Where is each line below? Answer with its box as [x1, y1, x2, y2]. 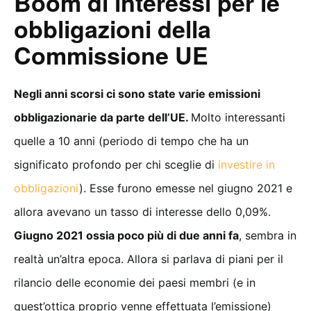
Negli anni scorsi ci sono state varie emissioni [14, 87, 260, 101]
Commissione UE [14, 38, 208, 72]
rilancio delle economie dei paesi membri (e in [14, 276, 255, 290]
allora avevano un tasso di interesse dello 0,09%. [14, 205, 271, 219]
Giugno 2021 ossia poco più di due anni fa [14, 228, 239, 243]
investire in [218, 158, 275, 172]
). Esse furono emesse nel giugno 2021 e [79, 181, 292, 196]
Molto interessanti [191, 110, 285, 125]
